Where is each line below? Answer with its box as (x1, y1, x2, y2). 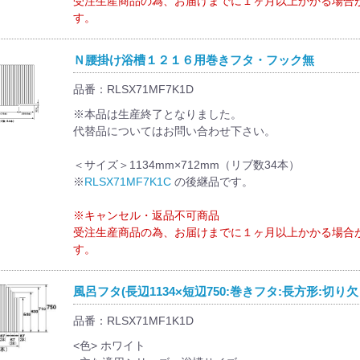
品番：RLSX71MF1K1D (72, 313, 194, 327)
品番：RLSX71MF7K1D (72, 82, 194, 96)
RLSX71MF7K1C (84, 174, 171, 188)
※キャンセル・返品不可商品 (72, 208, 219, 222)
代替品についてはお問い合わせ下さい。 (72, 124, 276, 137)
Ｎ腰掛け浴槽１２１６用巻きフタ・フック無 (72, 52, 314, 67)
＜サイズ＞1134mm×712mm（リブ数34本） (72, 157, 300, 171)
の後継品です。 (170, 174, 253, 188)
